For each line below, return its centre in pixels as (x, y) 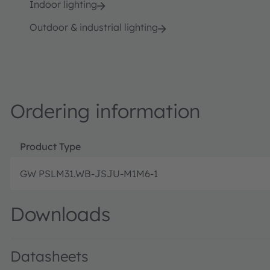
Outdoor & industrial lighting (94, 27)
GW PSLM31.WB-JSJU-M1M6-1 (89, 173)
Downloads (60, 214)
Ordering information (105, 111)
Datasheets (49, 256)
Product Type (50, 146)
